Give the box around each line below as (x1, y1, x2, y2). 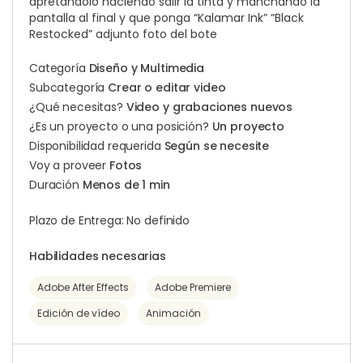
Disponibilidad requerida (29, 138, 164, 154)
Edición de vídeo (37, 306, 120, 320)
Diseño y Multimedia (88, 60, 204, 76)
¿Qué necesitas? (29, 99, 126, 115)
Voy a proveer (29, 157, 110, 173)
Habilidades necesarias (29, 248, 166, 264)
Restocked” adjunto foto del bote (29, 26, 217, 42)
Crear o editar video (108, 79, 226, 96)
